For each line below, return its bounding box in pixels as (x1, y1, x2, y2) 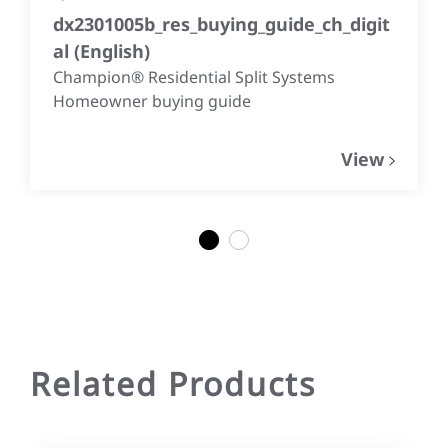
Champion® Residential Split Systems (53, 66, 335, 89)
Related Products (30, 361, 316, 405)
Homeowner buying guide (53, 90, 251, 113)
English (80, 39, 144, 64)
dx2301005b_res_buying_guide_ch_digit (53, 12, 390, 37)
